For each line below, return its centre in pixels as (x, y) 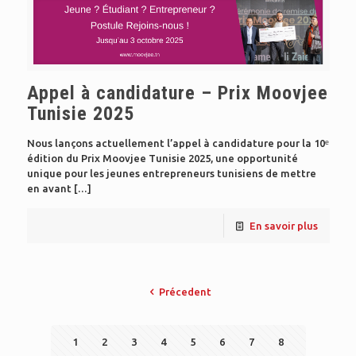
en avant (49, 188)
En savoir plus (283, 225)
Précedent (186, 291)
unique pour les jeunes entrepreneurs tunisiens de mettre (171, 173)
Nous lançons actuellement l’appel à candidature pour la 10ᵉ (178, 143)
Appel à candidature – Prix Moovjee (177, 93)
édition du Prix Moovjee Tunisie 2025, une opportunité (162, 158)
